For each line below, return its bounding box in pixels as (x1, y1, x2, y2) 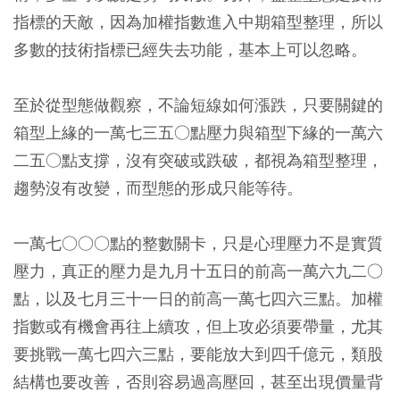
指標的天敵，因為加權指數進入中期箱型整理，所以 (13, 12, 383, 33)
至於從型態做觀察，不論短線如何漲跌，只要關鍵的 (13, 95, 383, 116)
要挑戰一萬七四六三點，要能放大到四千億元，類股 (13, 344, 383, 365)
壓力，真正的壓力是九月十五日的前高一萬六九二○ (13, 261, 383, 282)
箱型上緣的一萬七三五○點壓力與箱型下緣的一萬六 (13, 122, 383, 144)
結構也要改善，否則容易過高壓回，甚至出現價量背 (13, 371, 383, 393)
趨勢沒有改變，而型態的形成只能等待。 (13, 178, 303, 199)
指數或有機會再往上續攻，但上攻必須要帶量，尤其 (13, 316, 383, 337)
